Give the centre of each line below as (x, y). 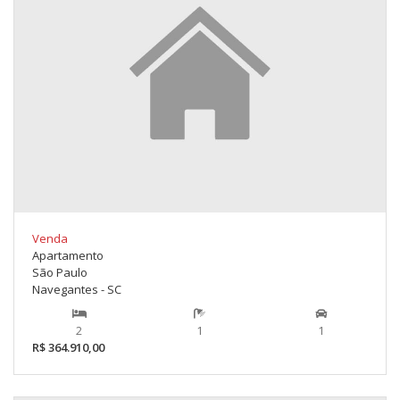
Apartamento (68, 256)
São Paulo (60, 273)
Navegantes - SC (77, 290)
